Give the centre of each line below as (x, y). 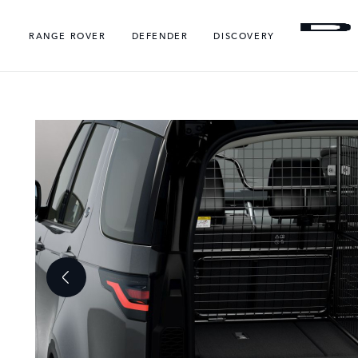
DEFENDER (160, 35)
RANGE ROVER (68, 35)
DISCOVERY (244, 35)
